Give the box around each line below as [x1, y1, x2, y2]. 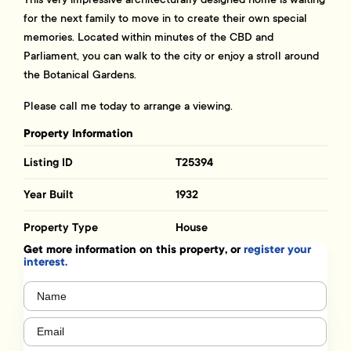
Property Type [24, 219, 99, 234]
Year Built [24, 187, 74, 202]
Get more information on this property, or [24, 242, 244, 258]
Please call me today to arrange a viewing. [24, 99, 233, 114]
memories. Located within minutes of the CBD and [24, 30, 274, 45]
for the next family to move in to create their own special [24, 11, 308, 26]
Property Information [24, 126, 134, 142]
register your [244, 242, 312, 258]
